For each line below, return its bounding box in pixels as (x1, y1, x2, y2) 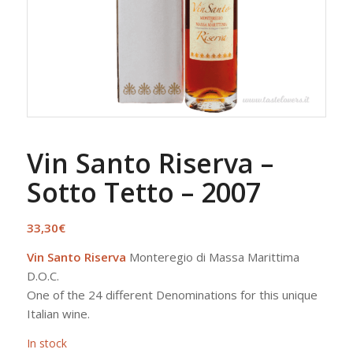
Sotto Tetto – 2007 (26, 173, 261, 210)
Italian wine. (26, 305, 90, 321)
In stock (26, 336, 67, 351)
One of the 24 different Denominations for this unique (26, 286, 318, 303)
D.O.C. (26, 267, 59, 284)
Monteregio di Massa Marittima (125, 248, 299, 265)
